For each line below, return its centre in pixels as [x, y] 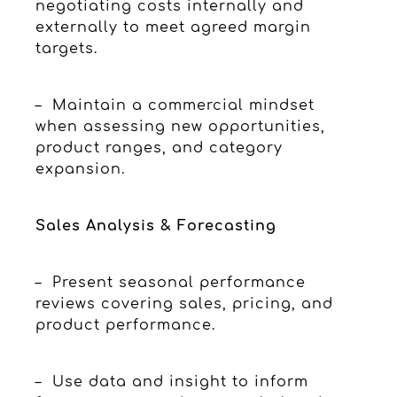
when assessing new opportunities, [180, 126]
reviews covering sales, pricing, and [184, 304]
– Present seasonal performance [171, 282]
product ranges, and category [159, 148]
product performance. [125, 325]
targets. [66, 48]
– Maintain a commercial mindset [175, 105]
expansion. [80, 169]
